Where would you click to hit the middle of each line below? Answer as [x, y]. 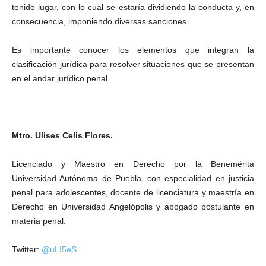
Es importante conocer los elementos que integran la [133, 50]
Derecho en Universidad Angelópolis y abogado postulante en [133, 207]
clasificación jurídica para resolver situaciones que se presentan [133, 64]
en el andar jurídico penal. [61, 78]
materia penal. [39, 221]
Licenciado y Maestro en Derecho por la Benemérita [133, 164]
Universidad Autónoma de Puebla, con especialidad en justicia [133, 178]
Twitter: [27, 249]
